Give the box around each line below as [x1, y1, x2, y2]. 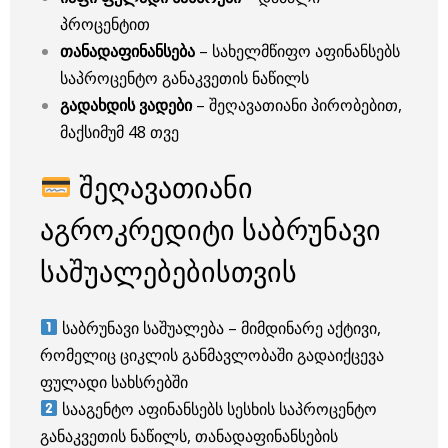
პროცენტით [60, 13, 150, 36]
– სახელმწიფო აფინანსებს [195, 40, 400, 63]
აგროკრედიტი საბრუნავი [40, 210, 381, 249]
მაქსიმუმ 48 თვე [60, 121, 179, 144]
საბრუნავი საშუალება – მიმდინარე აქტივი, [58, 316, 382, 339]
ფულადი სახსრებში [40, 370, 188, 393]
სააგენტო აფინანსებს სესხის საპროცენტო [58, 397, 378, 420]
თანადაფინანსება [60, 40, 195, 63]
